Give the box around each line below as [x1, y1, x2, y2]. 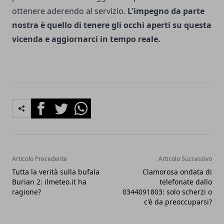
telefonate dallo [159, 177, 212, 186]
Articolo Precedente [12, 154, 67, 163]
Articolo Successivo [158, 154, 212, 163]
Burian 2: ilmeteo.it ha [12, 177, 86, 186]
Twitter [50, 98, 77, 109]
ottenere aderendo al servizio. [12, 5, 127, 16]
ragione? [12, 187, 41, 196]
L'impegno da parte [127, 5, 204, 16]
